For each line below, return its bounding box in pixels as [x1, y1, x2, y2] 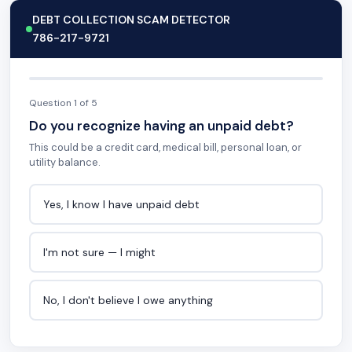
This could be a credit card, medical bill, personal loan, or [29, 141, 302, 154]
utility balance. [29, 156, 101, 169]
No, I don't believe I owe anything [42, 292, 213, 307]
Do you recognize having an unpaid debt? [29, 117, 294, 134]
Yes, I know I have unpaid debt [42, 196, 200, 211]
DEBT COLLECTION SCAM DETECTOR [32, 13, 230, 27]
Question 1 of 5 [29, 97, 97, 109]
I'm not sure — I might [42, 244, 156, 259]
